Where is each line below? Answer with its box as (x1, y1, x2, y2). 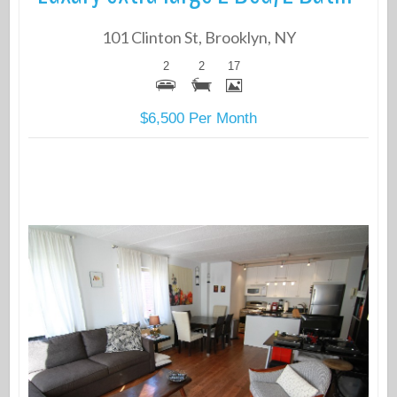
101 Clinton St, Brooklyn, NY (101, 27, 296, 48)
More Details (134, 315, 263, 362)
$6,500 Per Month (140, 110, 257, 128)
